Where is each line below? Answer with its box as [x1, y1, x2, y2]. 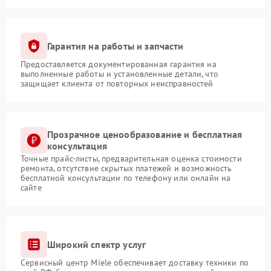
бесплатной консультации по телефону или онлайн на [21, 172, 231, 183]
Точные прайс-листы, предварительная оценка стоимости [21, 153, 242, 164]
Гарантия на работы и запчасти [47, 39, 184, 52]
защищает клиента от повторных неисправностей [21, 78, 214, 89]
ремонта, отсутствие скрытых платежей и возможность [21, 163, 232, 174]
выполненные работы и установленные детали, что [21, 68, 218, 79]
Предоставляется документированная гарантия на [21, 59, 217, 70]
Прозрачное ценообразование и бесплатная [47, 128, 243, 140]
